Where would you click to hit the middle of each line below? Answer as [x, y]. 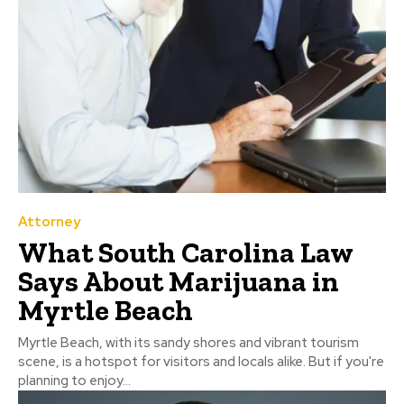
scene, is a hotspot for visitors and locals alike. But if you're [201, 362]
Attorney [49, 222]
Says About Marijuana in [179, 282]
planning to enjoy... [74, 381]
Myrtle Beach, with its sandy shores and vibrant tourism [188, 343]
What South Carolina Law [186, 253]
